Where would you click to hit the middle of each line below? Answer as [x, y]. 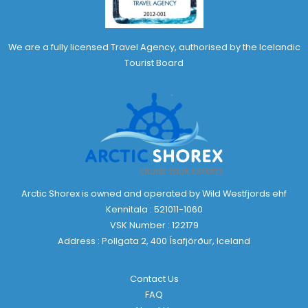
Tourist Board [154, 63]
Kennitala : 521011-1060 [154, 210]
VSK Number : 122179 [154, 225]
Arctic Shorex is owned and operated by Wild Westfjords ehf [154, 194]
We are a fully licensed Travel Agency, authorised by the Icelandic [154, 47]
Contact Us [154, 279]
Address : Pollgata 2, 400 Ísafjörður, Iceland [154, 241]
